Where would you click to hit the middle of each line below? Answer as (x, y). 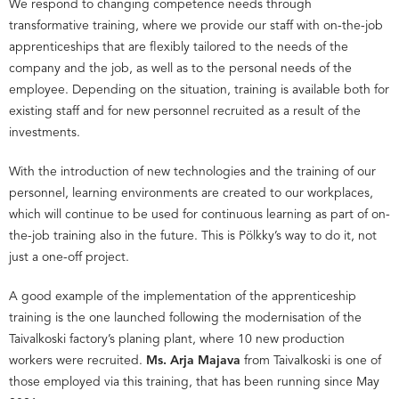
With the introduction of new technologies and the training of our (192, 171)
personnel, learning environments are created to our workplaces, (191, 193)
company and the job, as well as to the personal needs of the (180, 68)
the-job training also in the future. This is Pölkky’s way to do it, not (193, 236)
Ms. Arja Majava (193, 360)
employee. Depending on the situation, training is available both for (199, 90)
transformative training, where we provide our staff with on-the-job (196, 25)
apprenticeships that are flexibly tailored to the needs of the (179, 47)
